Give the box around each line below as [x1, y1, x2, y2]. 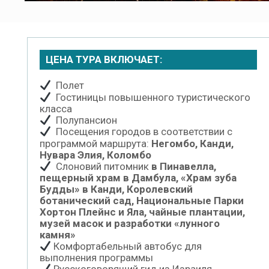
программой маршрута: [40, 137, 151, 150]
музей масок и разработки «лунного [40, 217, 220, 229]
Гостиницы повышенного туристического [51, 91, 251, 103]
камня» [40, 228, 76, 241]
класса [40, 103, 72, 115]
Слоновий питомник [51, 160, 152, 172]
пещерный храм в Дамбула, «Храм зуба [40, 171, 237, 184]
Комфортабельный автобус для [51, 240, 202, 253]
